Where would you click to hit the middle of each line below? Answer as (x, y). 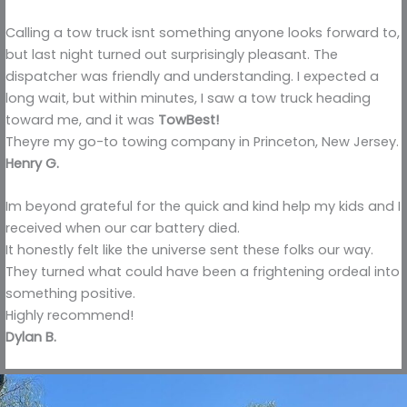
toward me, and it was (82, 119)
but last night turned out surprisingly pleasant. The (172, 54)
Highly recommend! (69, 315)
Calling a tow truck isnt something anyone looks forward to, (203, 32)
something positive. (70, 293)
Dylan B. (31, 337)
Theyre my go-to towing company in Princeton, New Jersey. (202, 141)
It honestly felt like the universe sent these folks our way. (189, 249)
